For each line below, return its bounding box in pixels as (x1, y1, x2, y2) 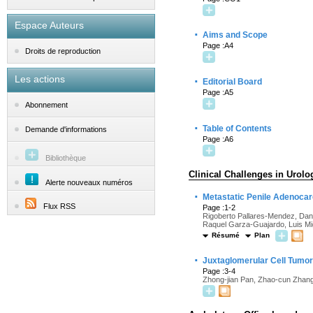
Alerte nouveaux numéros (45, 178, 133, 187)
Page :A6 (203, 135, 233, 143)
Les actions (15, 73, 65, 85)
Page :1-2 (203, 203, 235, 212)
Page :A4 (203, 41, 233, 50)
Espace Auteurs (15, 20, 84, 31)
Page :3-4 (203, 267, 235, 275)
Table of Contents (203, 124, 272, 133)
